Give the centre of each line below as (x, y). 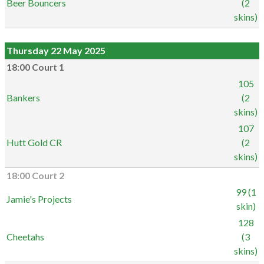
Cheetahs (25, 237)
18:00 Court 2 (35, 176)
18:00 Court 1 (35, 67)
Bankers (23, 98)
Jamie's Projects (39, 199)
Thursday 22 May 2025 (56, 50)
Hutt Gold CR (34, 142)
